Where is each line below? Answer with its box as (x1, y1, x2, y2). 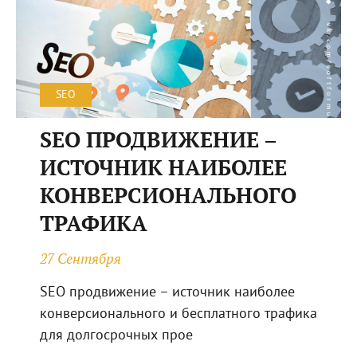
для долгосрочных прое (40, 326, 193, 345)
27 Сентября (40, 249, 121, 268)
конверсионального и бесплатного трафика (40, 304, 317, 324)
